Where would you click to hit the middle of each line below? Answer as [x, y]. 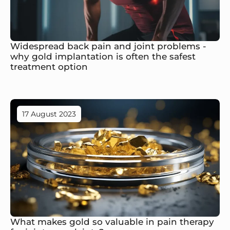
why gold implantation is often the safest [103, 56]
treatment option [49, 66]
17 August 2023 [49, 114]
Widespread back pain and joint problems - [108, 46]
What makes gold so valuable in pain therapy [112, 222]
